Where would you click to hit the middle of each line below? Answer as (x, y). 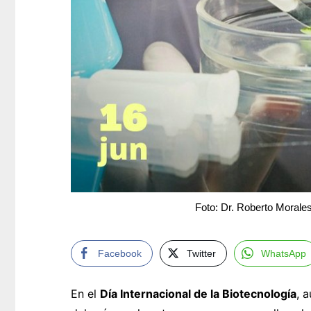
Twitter (201, 254)
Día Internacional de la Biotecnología (198, 294)
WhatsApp (284, 254)
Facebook (120, 254)
